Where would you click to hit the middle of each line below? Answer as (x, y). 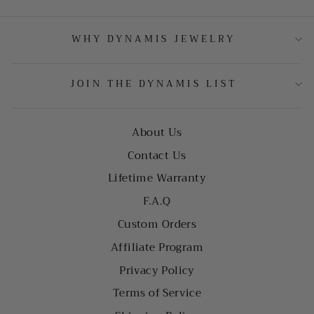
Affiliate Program (157, 247)
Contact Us (157, 155)
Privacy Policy (157, 270)
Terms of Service (157, 293)
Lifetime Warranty (157, 178)
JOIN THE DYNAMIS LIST (153, 83)
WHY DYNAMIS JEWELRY (153, 39)
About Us (157, 132)
